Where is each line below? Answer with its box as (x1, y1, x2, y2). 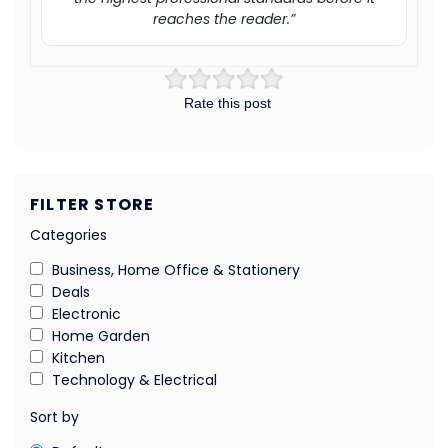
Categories (30, 224, 107, 245)
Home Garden (52, 325, 150, 346)
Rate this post (184, 94, 271, 111)
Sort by (30, 406, 79, 427)
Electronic (52, 303, 121, 324)
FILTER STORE (30, 192, 155, 216)
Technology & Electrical (52, 369, 217, 390)
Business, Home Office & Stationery (52, 259, 300, 280)
